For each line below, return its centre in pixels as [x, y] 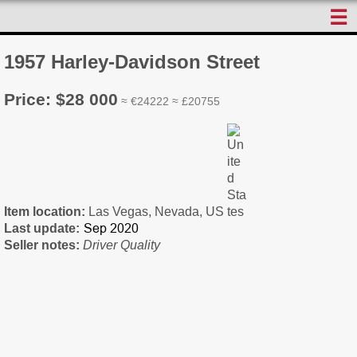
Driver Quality [122, 245]
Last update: [42, 228]
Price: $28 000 [61, 99]
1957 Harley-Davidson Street [132, 61]
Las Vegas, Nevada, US [158, 211]
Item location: [46, 211]
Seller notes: [43, 245]
